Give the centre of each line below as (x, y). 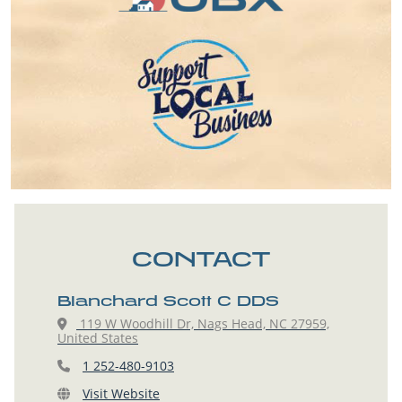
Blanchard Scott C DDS (168, 300)
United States (98, 337)
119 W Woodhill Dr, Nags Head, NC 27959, (203, 323)
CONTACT (201, 258)
